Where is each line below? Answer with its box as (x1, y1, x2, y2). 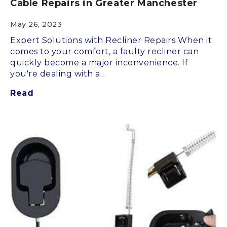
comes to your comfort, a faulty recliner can (10, 47, 199, 57)
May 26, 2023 (10, 20, 62, 29)
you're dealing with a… (10, 69, 106, 79)
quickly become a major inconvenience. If (10, 58, 188, 68)
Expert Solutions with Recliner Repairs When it (10, 35, 212, 46)
